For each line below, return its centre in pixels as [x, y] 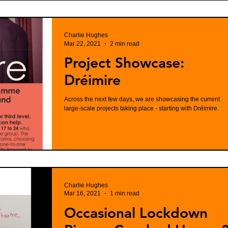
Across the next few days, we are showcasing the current [142, 99]
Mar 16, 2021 [82, 193]
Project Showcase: [124, 63]
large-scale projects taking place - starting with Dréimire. [141, 108]
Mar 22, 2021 [82, 44]
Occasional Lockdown [136, 212]
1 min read [125, 193]
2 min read [125, 44]
